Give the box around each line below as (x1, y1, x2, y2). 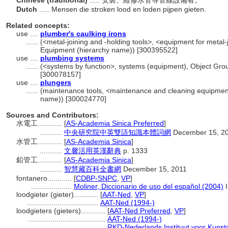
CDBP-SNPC (76, 174, 117, 182)
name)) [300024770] (40, 95, 106, 103)
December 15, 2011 (121, 165, 187, 173)
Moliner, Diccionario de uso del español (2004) (74, 182, 223, 190)
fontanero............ (16, 174, 74, 182)
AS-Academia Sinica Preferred (66, 119, 164, 127)
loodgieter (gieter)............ (16, 190, 100, 198)
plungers (40, 78, 71, 87)
